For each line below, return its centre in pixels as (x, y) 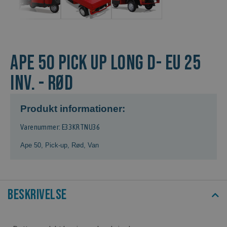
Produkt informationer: (73, 108)
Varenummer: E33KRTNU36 (60, 127)
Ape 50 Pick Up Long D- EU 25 (105, 63)
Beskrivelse (37, 195)
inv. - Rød (42, 83)
